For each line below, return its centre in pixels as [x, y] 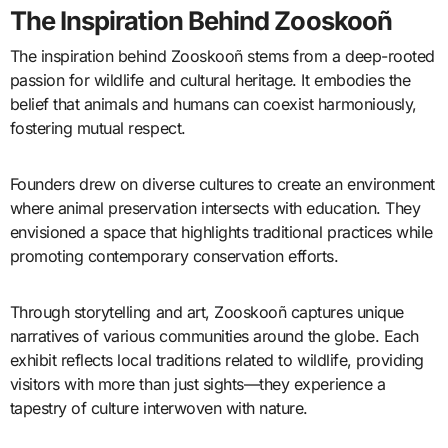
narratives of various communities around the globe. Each [214, 336]
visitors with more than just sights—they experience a [197, 384]
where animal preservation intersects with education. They [215, 208]
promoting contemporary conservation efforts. [174, 256]
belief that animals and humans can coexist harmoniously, [213, 104]
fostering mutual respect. [97, 128]
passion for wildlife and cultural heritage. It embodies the [210, 80]
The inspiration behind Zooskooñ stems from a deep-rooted [222, 56]
